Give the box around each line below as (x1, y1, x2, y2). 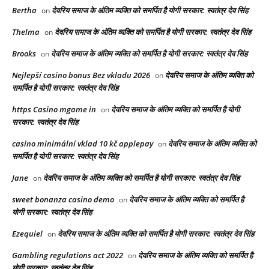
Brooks (12, 48, 36, 59)
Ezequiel (12, 228, 43, 240)
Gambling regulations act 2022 (12, 250, 123, 261)
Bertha (12, 5, 37, 16)
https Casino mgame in (12, 104, 96, 115)
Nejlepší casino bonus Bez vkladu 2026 (12, 70, 150, 81)
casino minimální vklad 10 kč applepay (12, 138, 153, 150)
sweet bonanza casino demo (12, 194, 114, 205)
